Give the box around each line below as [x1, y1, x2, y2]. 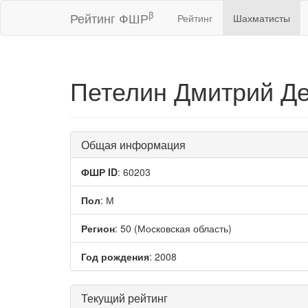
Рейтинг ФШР [70, 9, 148, 27]
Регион [81, 221, 115, 235]
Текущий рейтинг [81, 290, 168, 306]
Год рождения [81, 250, 149, 263]
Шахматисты [233, 11, 290, 25]
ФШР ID [81, 165, 118, 179]
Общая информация [81, 137, 186, 153]
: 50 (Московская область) [115, 221, 232, 235]
